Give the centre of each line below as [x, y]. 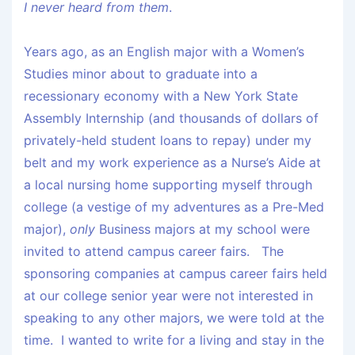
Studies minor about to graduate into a [141, 74]
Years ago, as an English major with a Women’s [164, 52]
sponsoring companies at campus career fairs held [176, 274]
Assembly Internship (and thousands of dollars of [171, 118]
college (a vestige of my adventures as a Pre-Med [174, 207]
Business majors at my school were [202, 229]
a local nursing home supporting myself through [168, 185]
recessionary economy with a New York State [161, 96]
